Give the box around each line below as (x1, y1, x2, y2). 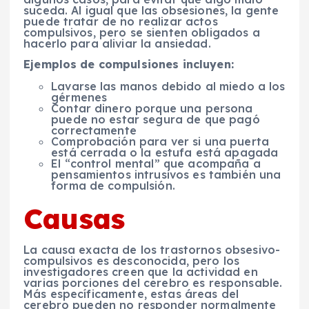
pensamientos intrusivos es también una (51, 167, 281, 181)
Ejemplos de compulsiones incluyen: (23, 57, 234, 71)
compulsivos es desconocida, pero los (23, 254, 240, 268)
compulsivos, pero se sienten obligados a (23, 25, 260, 39)
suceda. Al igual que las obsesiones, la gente (23, 3, 279, 17)
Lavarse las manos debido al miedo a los (51, 79, 286, 93)
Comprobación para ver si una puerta (51, 134, 270, 148)
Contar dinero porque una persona (51, 101, 253, 115)
